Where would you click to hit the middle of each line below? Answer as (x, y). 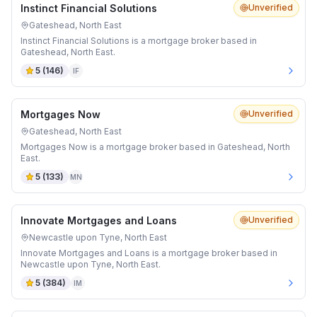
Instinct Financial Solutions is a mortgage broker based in (139, 41)
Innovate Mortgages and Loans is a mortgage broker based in (149, 253)
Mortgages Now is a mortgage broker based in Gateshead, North (155, 147)
